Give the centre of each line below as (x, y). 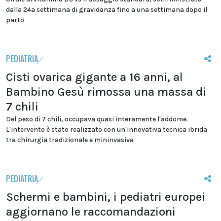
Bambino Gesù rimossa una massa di (106, 92)
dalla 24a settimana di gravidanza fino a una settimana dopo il (107, 10)
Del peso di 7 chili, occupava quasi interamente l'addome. (97, 119)
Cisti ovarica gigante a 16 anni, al (94, 77)
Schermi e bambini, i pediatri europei (106, 197)
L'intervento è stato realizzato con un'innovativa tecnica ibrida (107, 130)
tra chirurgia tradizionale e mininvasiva (70, 140)
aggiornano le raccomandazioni (91, 212)
